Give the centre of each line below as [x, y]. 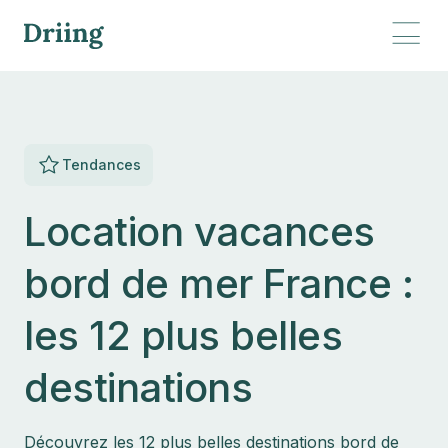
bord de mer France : [218, 283]
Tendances [101, 164]
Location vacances [199, 231]
